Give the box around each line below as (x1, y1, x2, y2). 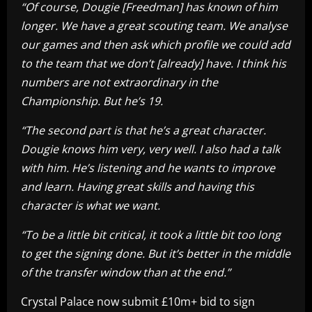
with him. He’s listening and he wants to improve (21, 159, 275, 175)
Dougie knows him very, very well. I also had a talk (21, 141, 280, 157)
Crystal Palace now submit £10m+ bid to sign (21, 293, 255, 309)
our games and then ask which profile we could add (21, 36, 290, 52)
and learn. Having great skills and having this (21, 178, 254, 194)
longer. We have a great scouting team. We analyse (21, 17, 288, 33)
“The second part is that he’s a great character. (21, 122, 266, 138)
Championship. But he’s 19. (21, 93, 163, 109)
